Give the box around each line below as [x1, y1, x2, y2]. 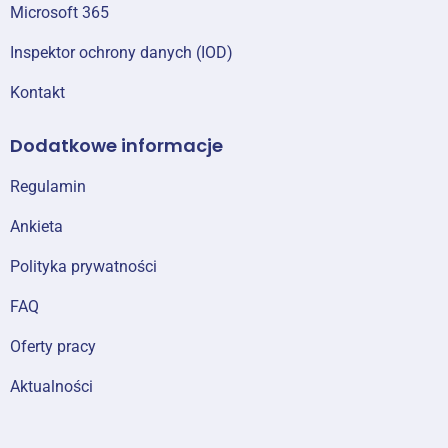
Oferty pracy [10, 336, 96, 356]
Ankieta [10, 216, 63, 236]
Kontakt [10, 82, 65, 102]
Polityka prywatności [10, 256, 157, 276]
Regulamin [10, 176, 86, 196]
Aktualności [10, 376, 93, 396]
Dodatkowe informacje [10, 132, 223, 158]
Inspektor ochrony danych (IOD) [10, 42, 233, 62]
